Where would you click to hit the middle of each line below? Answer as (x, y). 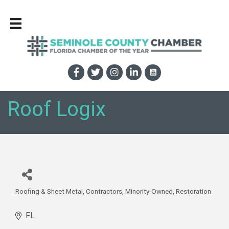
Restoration (193, 191)
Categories (39, 199)
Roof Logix (57, 109)
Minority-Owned (149, 191)
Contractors (104, 191)
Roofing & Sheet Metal (49, 191)
